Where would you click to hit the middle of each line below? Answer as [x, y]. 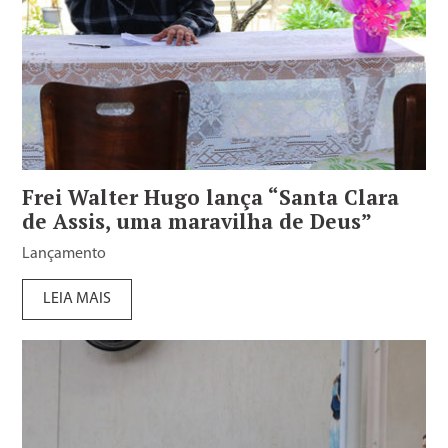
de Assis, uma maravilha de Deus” [197, 220]
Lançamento [64, 253]
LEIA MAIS [77, 298]
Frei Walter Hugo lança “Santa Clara [211, 196]
